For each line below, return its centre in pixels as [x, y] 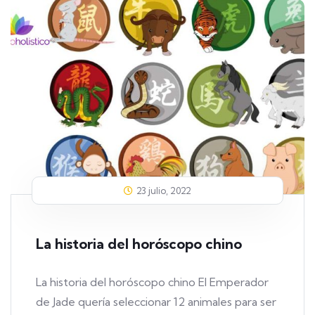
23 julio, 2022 [164, 191]
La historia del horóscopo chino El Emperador [152, 282]
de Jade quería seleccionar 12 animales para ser [156, 302]
